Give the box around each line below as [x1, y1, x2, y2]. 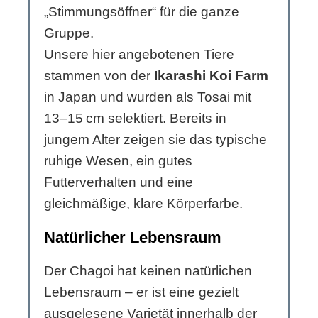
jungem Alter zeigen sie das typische [44, 132, 267, 148]
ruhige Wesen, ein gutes [44, 153, 192, 169]
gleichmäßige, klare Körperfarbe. [44, 196, 243, 212]
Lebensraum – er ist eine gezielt [44, 285, 238, 300]
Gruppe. [44, 26, 94, 41]
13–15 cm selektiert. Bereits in [44, 111, 226, 126]
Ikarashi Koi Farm [154, 68, 268, 84]
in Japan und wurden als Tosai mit [44, 89, 251, 105]
